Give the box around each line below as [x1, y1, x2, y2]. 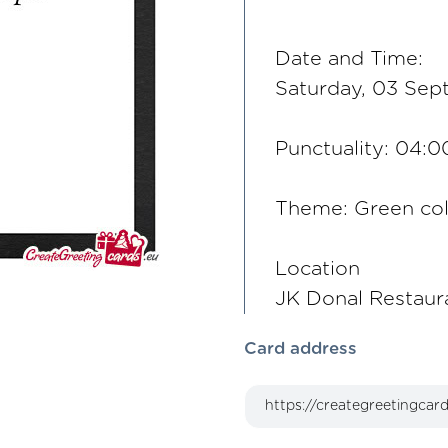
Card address [244, 340, 357, 357]
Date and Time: [275, 49, 423, 69]
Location [275, 259, 360, 279]
